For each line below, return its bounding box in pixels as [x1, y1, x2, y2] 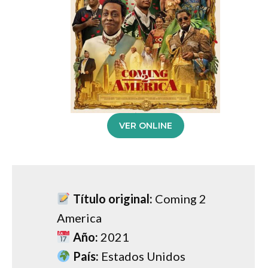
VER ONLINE [118, 120, 172, 131]
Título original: [72, 191, 153, 206]
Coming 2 [152, 191, 206, 206]
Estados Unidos [98, 248, 185, 263]
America [57, 210, 102, 225]
